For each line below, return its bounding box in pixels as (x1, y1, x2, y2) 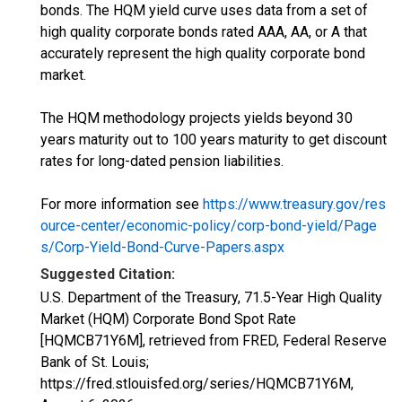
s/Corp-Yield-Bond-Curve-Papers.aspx (40, 239, 284, 256)
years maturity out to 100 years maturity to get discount (40, 131, 387, 148)
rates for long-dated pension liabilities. (40, 153, 284, 170)
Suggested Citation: (40, 266, 175, 283)
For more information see (40, 196, 203, 213)
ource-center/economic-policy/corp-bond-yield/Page (40, 217, 377, 234)
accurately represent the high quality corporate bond (40, 45, 365, 62)
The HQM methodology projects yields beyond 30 (40, 109, 353, 127)
